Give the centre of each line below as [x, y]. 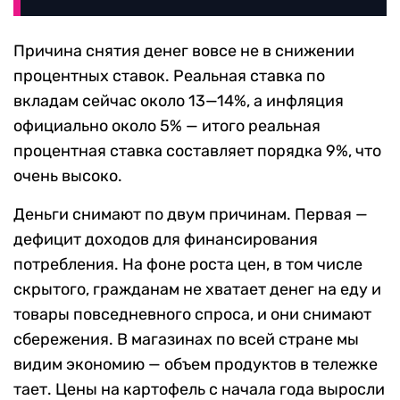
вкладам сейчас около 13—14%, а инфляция [179, 100]
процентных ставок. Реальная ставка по [169, 75]
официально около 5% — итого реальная [167, 125]
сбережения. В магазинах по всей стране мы [186, 339]
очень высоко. [68, 175]
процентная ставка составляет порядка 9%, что [197, 150]
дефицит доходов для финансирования [166, 239]
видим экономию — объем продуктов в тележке [196, 364]
